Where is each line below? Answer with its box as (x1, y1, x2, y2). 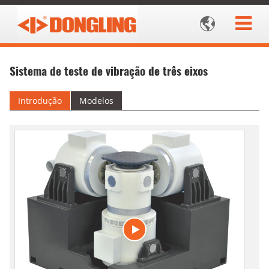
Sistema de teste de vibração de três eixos (10, 62, 208, 80)
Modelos (79, 95, 113, 107)
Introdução (18, 95, 62, 107)
